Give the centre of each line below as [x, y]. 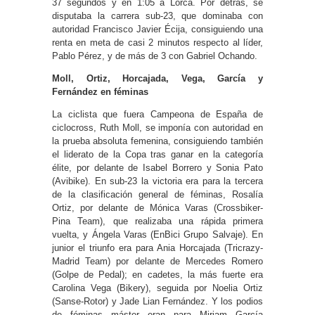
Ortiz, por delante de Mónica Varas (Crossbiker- [157, 207]
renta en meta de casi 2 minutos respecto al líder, [157, 42]
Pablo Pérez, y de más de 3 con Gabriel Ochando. [155, 56]
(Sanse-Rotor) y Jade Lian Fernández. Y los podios [157, 301]
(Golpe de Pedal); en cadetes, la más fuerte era [157, 274]
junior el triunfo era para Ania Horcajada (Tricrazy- [157, 247]
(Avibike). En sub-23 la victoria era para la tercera [157, 181]
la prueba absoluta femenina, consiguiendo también [157, 141]
